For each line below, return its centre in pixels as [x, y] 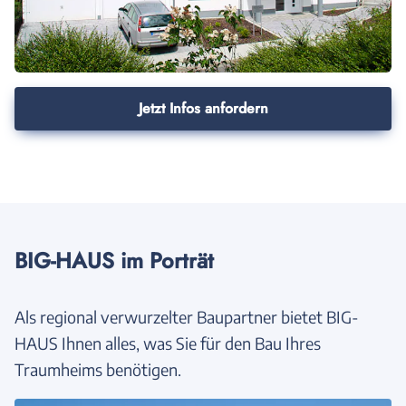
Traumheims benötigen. [98, 369]
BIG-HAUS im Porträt [114, 260]
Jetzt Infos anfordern [203, 108]
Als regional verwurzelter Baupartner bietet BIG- [187, 316]
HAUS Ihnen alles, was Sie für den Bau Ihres [168, 343]
